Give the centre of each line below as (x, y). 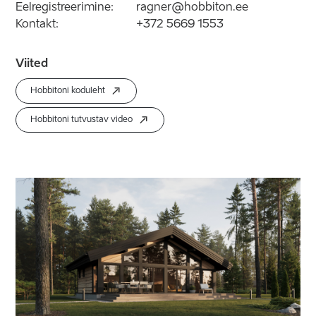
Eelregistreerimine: (65, 7)
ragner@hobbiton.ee (193, 7)
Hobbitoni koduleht (68, 91)
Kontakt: (37, 24)
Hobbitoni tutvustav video (82, 120)
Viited (32, 64)
